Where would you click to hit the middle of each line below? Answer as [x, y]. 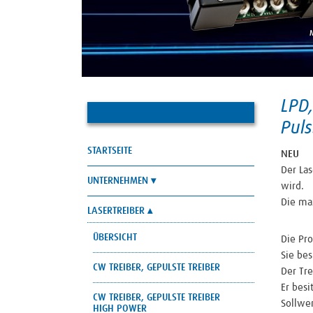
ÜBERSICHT [115, 237]
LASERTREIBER [116, 211]
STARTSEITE [110, 151]
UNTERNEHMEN [118, 181]
